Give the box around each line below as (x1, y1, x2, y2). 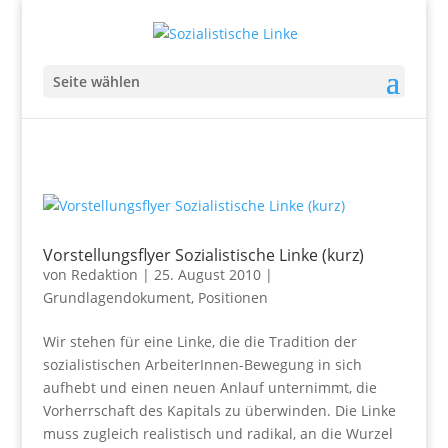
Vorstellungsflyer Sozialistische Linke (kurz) (42, 244, 364, 266)
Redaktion (70, 265, 138, 284)
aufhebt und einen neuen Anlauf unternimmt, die (42, 378, 377, 397)
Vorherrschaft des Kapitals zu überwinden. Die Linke (42, 401, 396, 420)
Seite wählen (52, 71, 140, 91)
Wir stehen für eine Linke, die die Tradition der (42, 332, 357, 351)
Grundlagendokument (42, 288, 191, 307)
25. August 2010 (153, 265, 261, 284)
